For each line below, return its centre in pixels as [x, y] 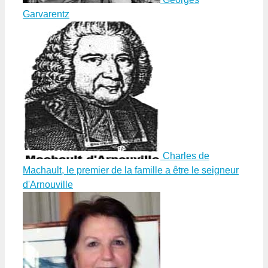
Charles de [186, 156]
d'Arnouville [48, 185]
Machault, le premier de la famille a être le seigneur [131, 170]
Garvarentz [46, 14]
